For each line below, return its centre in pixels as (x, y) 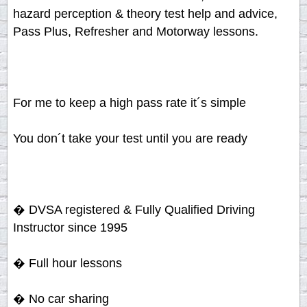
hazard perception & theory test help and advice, (145, 14)
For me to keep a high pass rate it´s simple (129, 103)
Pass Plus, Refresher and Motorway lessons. (135, 32)
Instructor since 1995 (70, 228)
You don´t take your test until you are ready (130, 139)
